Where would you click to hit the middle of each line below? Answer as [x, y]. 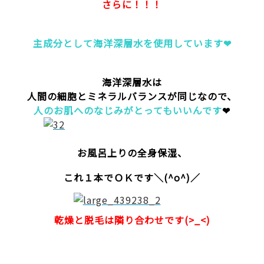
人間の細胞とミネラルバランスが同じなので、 [132, 96]
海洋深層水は [132, 82]
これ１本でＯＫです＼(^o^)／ [132, 177]
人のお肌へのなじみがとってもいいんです [128, 110]
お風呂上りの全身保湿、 [132, 152]
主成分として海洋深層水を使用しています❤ [132, 43]
